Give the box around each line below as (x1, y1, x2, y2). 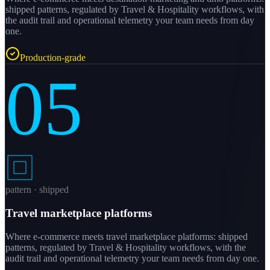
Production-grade (20, 52, 86, 63)
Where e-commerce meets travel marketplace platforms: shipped (5, 231, 248, 242)
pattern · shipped (5, 184, 69, 195)
